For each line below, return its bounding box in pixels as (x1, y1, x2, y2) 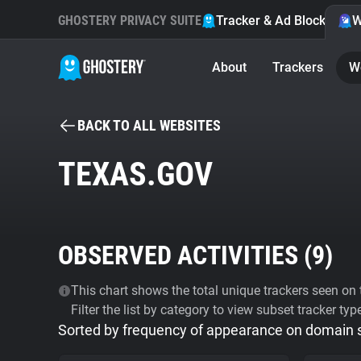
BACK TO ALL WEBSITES (77, 117, 221, 134)
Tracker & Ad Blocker (216, 13, 338, 28)
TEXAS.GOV (58, 156, 213, 193)
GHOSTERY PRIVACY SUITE (58, 13, 201, 28)
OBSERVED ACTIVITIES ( (58, 240, 312, 271)
